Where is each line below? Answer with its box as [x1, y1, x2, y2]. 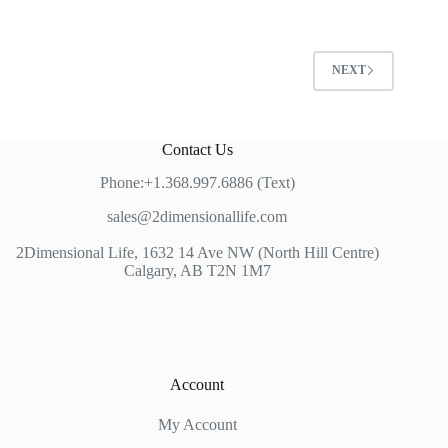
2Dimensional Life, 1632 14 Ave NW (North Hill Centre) [15, 244, 379, 261]
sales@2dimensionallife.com [107, 208, 288, 225]
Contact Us [161, 141, 233, 158]
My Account [157, 416, 237, 433]
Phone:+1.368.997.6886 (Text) [99, 174, 295, 191]
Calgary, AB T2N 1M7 [123, 262, 271, 279]
